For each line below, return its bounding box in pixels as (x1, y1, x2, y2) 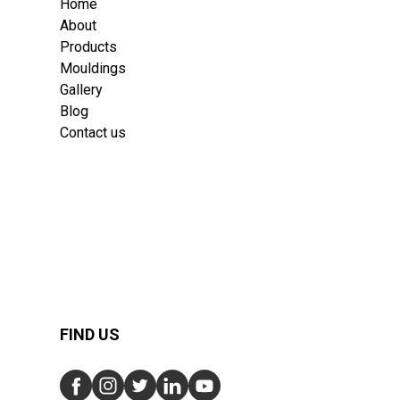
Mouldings (60, 60, 127, 78)
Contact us (60, 124, 127, 142)
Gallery (60, 81, 104, 99)
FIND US (60, 325, 121, 345)
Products (60, 38, 118, 56)
